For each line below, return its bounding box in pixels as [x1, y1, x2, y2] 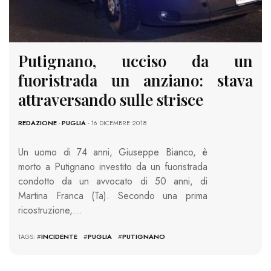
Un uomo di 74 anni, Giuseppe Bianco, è [18, 145, 207, 159]
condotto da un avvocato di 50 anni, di [18, 174, 207, 188]
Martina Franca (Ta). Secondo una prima [18, 189, 207, 203]
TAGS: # [18, 232, 41, 241]
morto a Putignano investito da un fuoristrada [18, 160, 207, 174]
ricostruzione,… [18, 203, 82, 217]
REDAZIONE [18, 118, 57, 128]
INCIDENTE [41, 232, 77, 241]
